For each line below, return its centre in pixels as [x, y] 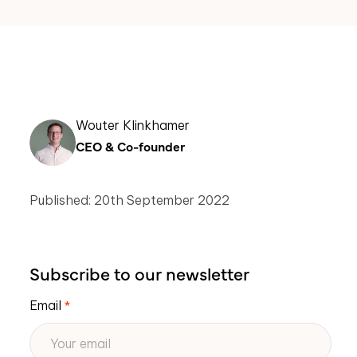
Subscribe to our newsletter [140, 273]
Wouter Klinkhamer [133, 125]
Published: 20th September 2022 [130, 200]
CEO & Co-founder [131, 146]
